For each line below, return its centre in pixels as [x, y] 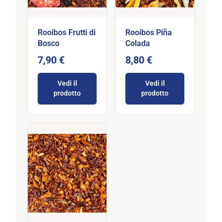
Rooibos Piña [149, 33]
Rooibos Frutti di [67, 33]
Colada [138, 44]
